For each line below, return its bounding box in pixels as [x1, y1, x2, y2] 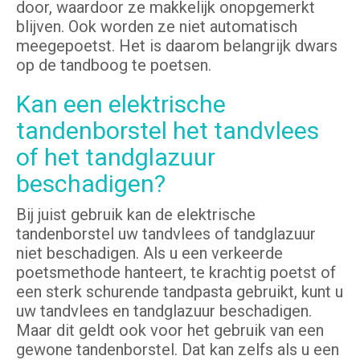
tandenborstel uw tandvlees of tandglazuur [16, 224, 316, 244]
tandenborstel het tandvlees [16, 117, 319, 145]
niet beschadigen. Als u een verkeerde [16, 243, 283, 264]
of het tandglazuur [16, 143, 215, 172]
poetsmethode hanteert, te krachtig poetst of [16, 263, 336, 283]
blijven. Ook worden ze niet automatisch [16, 17, 297, 37]
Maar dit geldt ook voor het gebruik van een [16, 321, 324, 341]
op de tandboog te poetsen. [16, 55, 223, 76]
